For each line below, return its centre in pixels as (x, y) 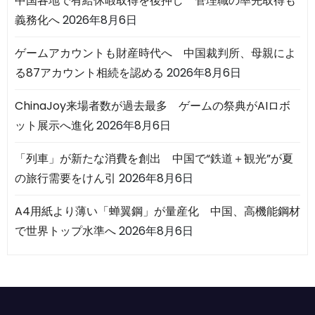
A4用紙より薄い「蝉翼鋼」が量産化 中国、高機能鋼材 (157, 211)
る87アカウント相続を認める (89, 72)
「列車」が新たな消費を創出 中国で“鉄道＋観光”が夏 (154, 158)
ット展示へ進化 (54, 125)
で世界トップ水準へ (65, 231)
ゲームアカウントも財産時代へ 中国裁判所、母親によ (155, 53)
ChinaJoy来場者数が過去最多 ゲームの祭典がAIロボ (153, 105)
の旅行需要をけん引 (65, 178)
